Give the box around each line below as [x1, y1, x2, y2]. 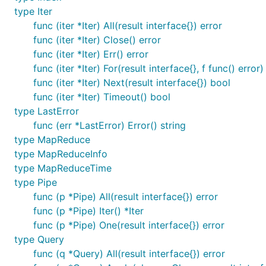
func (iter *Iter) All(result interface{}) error [33, 20, 222, 31]
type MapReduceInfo [14, 148, 107, 160]
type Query [14, 233, 64, 245]
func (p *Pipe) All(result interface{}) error [33, 191, 218, 202]
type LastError [14, 105, 79, 117]
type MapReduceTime [14, 162, 112, 174]
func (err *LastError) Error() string [33, 119, 186, 131]
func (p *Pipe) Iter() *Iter [33, 205, 144, 217]
